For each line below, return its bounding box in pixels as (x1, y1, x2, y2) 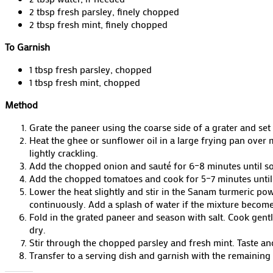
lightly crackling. (29, 146, 98, 160)
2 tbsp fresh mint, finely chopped (29, 18, 168, 31)
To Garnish (5, 40, 50, 54)
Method (5, 98, 38, 112)
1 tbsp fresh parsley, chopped (29, 63, 152, 76)
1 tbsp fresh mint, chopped (29, 76, 140, 89)
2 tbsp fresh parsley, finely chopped (29, 5, 179, 18)
